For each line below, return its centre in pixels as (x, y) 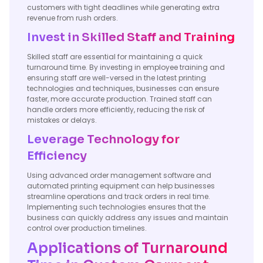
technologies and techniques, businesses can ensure (123, 88)
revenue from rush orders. (73, 18)
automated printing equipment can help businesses (121, 186)
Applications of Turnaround (127, 248)
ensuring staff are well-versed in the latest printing (117, 78)
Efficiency (57, 156)
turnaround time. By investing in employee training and (126, 67)
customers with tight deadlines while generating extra (123, 7)
